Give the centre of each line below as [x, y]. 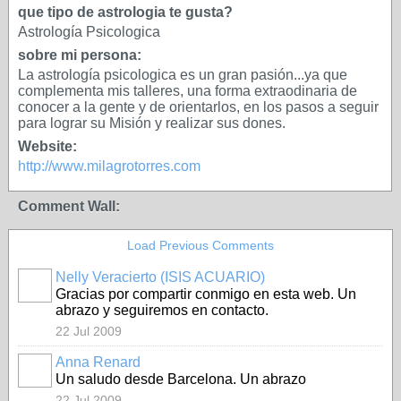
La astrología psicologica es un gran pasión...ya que [183, 75]
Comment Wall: [69, 206]
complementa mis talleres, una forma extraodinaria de [188, 91]
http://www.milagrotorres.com [109, 166]
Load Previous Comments [200, 245]
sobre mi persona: [80, 55]
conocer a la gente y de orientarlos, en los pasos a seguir [198, 107]
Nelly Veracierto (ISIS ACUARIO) [160, 277]
